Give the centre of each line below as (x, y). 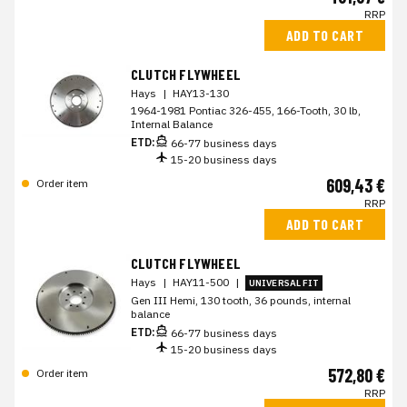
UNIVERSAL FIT (284, 283)
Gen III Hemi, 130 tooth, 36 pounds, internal (241, 300)
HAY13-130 (201, 93)
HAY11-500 (202, 282)
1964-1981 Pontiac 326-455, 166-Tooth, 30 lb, (246, 110)
